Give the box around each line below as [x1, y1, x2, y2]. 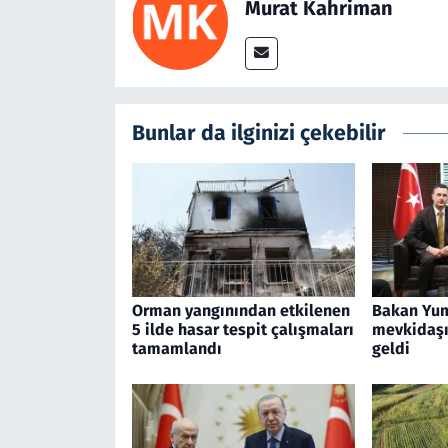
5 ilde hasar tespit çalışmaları [131, 320, 354, 340]
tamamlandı [131, 339, 222, 359]
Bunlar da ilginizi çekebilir [131, 119, 386, 146]
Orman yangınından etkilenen [131, 301, 350, 321]
